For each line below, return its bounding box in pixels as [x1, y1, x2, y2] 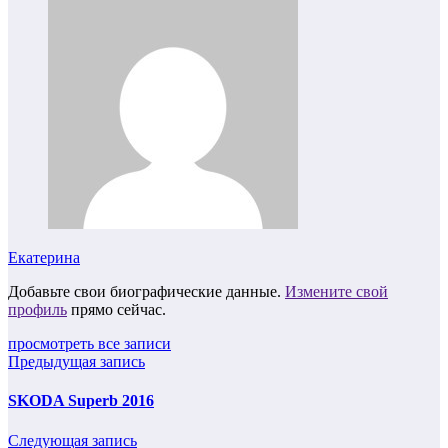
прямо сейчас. [67, 301, 166, 319]
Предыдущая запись [8, 353, 145, 371]
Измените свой [285, 283, 388, 301]
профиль [8, 301, 67, 319]
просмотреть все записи [8, 335, 171, 353]
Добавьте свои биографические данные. [8, 283, 285, 301]
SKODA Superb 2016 [8, 392, 154, 410]
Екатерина [8, 249, 80, 267]
